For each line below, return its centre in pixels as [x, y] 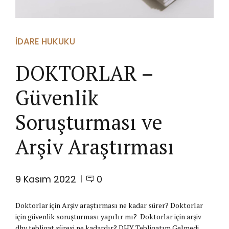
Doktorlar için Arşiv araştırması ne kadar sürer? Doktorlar [109, 205]
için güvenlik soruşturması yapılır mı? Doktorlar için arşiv [108, 216]
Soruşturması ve [89, 122]
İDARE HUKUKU [45, 42]
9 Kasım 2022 [46, 179]
